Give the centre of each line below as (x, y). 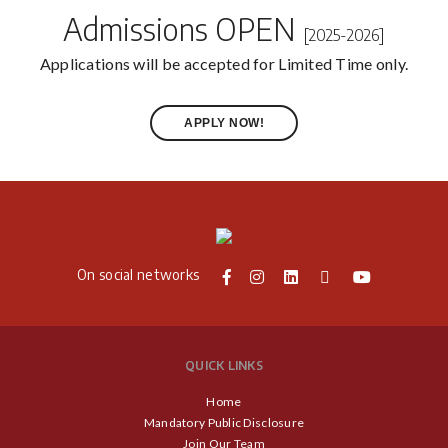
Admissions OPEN (183, 29)
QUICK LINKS (224, 365)
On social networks (138, 275)
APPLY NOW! (224, 123)
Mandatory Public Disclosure (224, 422)
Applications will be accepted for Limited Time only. (224, 64)
